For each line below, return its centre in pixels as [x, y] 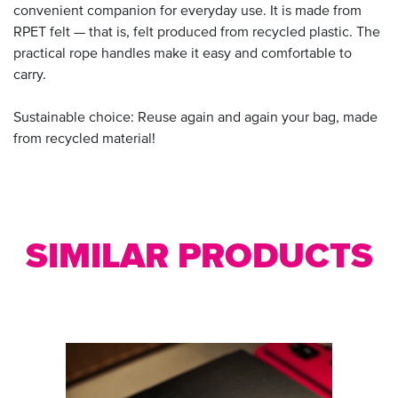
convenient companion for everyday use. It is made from [187, 11]
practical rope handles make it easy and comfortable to [183, 54]
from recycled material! [84, 139]
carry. [30, 75]
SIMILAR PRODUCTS [199, 256]
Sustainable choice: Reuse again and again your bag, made [195, 118]
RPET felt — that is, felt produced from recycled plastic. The [197, 32]
